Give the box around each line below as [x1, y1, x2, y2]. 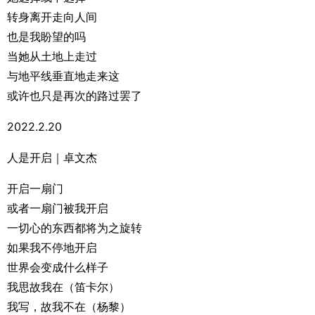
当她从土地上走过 [7, 49, 97, 63]
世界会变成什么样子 [7, 260, 108, 274]
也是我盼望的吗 [7, 30, 86, 44]
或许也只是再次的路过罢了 [7, 89, 142, 103]
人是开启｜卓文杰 [7, 150, 97, 165]
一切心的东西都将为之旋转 [7, 221, 142, 235]
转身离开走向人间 [7, 10, 97, 24]
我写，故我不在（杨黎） [7, 300, 131, 314]
